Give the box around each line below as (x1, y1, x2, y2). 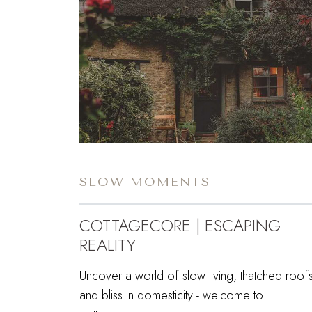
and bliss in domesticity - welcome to (79, 286, 263, 304)
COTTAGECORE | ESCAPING (79, 212, 281, 237)
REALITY (79, 232, 136, 257)
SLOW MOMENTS (79, 173, 210, 189)
